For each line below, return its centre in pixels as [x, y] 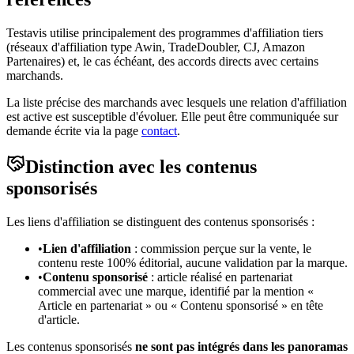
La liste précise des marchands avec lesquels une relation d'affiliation [177, 103]
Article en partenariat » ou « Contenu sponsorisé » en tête [181, 305]
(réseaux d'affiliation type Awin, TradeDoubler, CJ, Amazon [156, 47]
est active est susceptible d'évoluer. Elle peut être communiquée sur [172, 117]
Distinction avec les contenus [141, 167]
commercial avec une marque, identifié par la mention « [176, 291]
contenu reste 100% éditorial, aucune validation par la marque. [193, 262]
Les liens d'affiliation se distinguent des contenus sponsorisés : [160, 221]
